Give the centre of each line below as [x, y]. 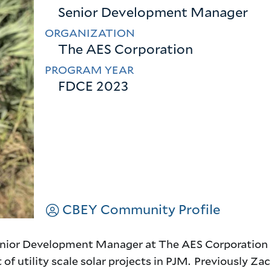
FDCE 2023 [93, 85]
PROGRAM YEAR [90, 69]
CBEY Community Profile [141, 209]
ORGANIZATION [90, 32]
